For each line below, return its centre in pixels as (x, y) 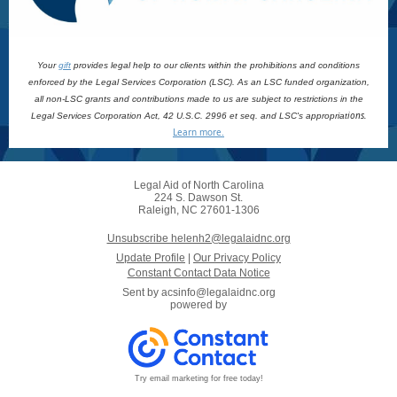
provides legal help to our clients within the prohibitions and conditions (215, 65)
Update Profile (151, 258)
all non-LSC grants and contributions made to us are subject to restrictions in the (198, 99)
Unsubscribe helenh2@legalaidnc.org (198, 238)
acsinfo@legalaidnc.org (218, 292)
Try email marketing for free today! (198, 378)
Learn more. (198, 132)
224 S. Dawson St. (198, 198)
